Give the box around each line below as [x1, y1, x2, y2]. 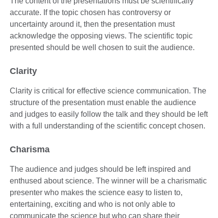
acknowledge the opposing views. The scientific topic [10, 31, 193, 40]
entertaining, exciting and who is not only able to [10, 200, 175, 208]
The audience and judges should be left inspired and [10, 164, 191, 173]
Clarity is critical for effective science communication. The [10, 86, 206, 95]
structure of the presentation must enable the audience [10, 98, 196, 107]
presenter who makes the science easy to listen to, [10, 188, 182, 197]
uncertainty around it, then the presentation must [10, 19, 175, 28]
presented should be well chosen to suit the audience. [10, 43, 195, 52]
